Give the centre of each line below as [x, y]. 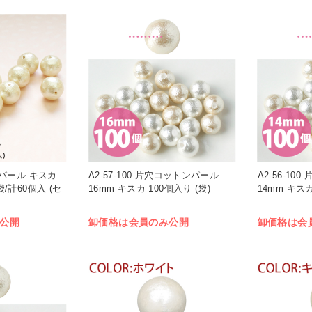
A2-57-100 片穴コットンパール [154, 175]
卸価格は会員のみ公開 [139, 222]
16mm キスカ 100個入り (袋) [149, 189]
